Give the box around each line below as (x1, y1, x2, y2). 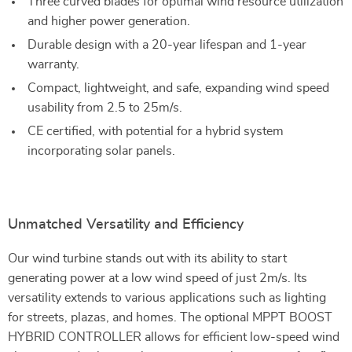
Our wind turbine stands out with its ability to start (8, 252, 287, 266)
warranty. (27, 58, 79, 71)
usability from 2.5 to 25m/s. (27, 101, 182, 115)
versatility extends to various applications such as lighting (8, 291, 326, 305)
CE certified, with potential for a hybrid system (27, 125, 284, 138)
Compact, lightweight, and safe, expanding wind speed (27, 82, 329, 95)
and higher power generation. (27, 15, 190, 28)
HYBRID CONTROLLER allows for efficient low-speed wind (8, 331, 339, 344)
